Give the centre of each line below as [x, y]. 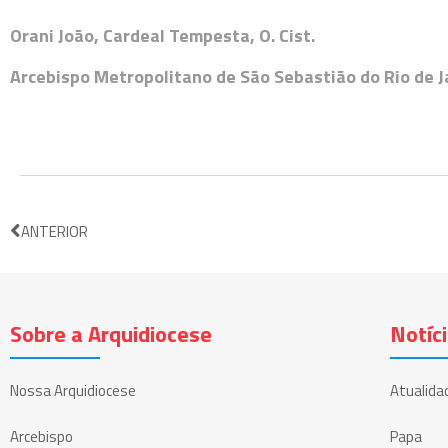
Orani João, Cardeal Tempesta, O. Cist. [162, 36]
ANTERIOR [54, 231]
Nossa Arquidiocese [73, 390]
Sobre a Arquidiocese [111, 333]
